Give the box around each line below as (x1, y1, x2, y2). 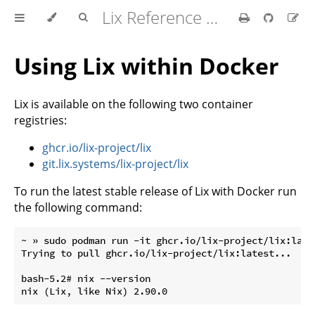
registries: (14, 112, 67, 128)
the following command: (14, 199, 142, 215)
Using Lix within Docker (14, 51, 279, 82)
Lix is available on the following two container (14, 96, 253, 112)
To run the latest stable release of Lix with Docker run (14, 183, 297, 199)
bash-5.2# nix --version (21, 271, 150, 285)
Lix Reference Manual (206, 6, 218, 29)
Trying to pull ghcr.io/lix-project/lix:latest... (21, 246, 291, 259)
